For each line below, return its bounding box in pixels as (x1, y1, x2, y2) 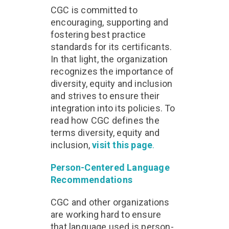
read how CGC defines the (51, 115, 159, 126)
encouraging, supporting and (51, 17, 169, 28)
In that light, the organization (51, 54, 168, 64)
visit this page (92, 140, 153, 150)
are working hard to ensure (51, 209, 162, 220)
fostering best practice (51, 29, 146, 40)
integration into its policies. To (51, 103, 175, 113)
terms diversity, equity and (51, 127, 160, 138)
